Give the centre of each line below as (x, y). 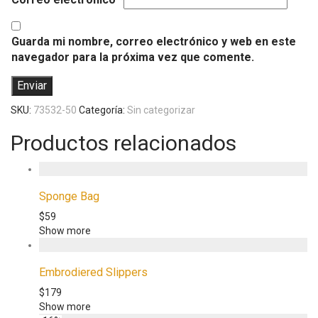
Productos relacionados (124, 143)
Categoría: (103, 110)
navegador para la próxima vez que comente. (133, 57)
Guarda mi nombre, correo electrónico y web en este (154, 42)
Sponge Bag (69, 197)
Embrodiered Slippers (93, 273)
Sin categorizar (161, 110)
